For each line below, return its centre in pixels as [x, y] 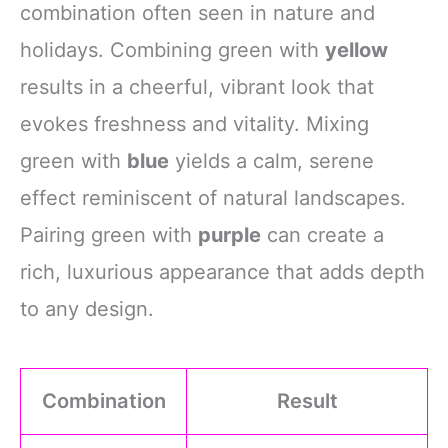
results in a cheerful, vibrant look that [197, 86]
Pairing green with [109, 234]
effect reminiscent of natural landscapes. [213, 197]
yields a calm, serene [271, 160]
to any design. [87, 308]
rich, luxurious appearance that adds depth [222, 271]
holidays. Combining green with [172, 49]
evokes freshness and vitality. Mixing [194, 123]
